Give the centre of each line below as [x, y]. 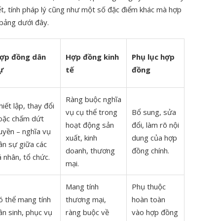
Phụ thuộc [149, 187]
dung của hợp [154, 138]
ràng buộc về [87, 212]
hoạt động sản [90, 125]
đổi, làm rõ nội [155, 125]
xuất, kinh [81, 138]
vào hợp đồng [155, 212]
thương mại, [86, 200]
